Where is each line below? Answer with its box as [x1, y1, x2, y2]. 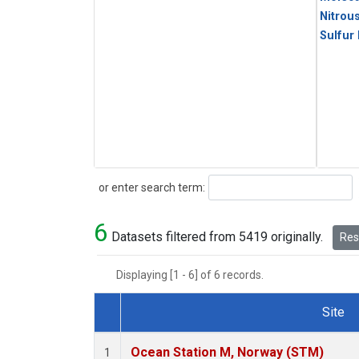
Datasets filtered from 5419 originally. [108, 229, 326, 245]
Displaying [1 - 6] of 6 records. [116, 268, 273, 282]
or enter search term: [94, 180, 205, 194]
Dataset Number [107, 323, 198, 339]
